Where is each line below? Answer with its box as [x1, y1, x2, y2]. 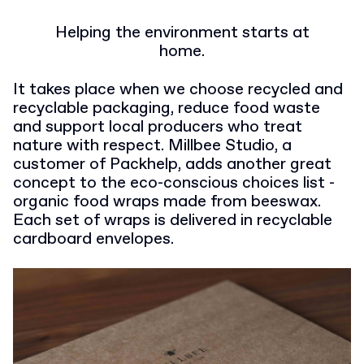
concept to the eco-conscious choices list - [13, 172, 335, 194]
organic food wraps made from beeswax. [13, 191, 321, 213]
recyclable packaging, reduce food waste [13, 97, 320, 119]
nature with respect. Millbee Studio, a [13, 135, 292, 157]
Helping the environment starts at [54, 22, 310, 44]
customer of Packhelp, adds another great [13, 154, 331, 175]
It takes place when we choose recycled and [13, 79, 343, 101]
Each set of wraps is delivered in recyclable [13, 210, 332, 232]
